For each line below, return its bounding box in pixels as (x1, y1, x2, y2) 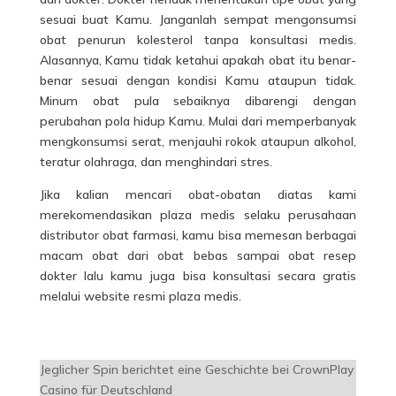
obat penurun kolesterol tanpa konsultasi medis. (39, 32, 357, 48)
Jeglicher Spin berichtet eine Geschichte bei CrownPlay (39, 362, 354, 377)
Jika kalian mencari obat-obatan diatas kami (39, 187, 357, 202)
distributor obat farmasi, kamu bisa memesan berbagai (39, 227, 357, 243)
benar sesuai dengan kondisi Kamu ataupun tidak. (39, 72, 357, 88)
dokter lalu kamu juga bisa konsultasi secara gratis (39, 268, 357, 284)
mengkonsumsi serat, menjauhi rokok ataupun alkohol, (39, 133, 357, 149)
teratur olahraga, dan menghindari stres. (39, 154, 272, 170)
